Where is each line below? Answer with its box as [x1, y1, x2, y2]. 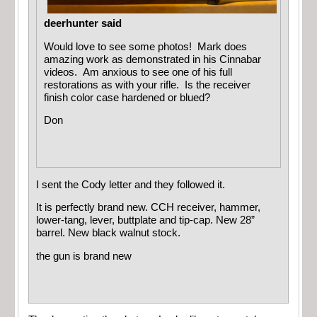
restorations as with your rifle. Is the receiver [44, 79, 250, 91]
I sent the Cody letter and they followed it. [36, 178, 225, 190]
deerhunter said [44, 18, 122, 30]
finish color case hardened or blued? [44, 91, 210, 103]
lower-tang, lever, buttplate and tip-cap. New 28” [36, 214, 255, 226]
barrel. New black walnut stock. [36, 227, 180, 239]
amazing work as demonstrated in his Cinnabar [44, 53, 261, 65]
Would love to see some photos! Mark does [44, 40, 247, 52]
